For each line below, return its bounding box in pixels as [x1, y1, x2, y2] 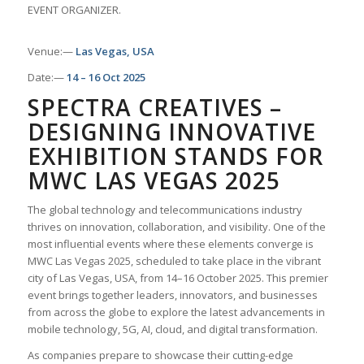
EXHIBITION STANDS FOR [27, 141, 323, 172]
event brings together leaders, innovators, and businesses [27, 288, 318, 303]
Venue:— [27, 44, 76, 58]
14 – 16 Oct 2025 [66, 70, 145, 85]
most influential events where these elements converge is [27, 236, 314, 252]
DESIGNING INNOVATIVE [27, 116, 316, 148]
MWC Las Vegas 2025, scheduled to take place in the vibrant [27, 253, 321, 269]
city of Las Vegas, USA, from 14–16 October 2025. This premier [27, 271, 328, 286]
